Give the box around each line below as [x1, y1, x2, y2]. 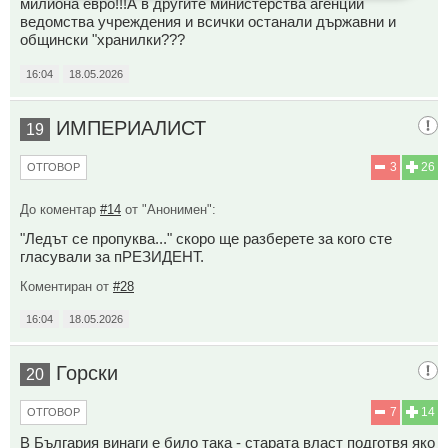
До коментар [20, 201, 100, 217]
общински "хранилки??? [20, 30, 185, 48]
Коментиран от [20, 278, 113, 294]
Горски [56, 361, 118, 384]
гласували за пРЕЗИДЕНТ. [20, 247, 204, 265]
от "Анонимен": [121, 201, 216, 217]
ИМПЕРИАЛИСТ [56, 116, 206, 139]
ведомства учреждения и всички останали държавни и [20, 12, 396, 30]
